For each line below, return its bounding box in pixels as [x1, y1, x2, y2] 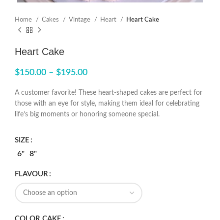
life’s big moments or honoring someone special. [15, 111, 160, 118]
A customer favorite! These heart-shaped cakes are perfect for [15, 89, 202, 96]
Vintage [69, 16, 92, 23]
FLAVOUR [15, 170, 48, 178]
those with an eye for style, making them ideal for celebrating [15, 100, 199, 107]
